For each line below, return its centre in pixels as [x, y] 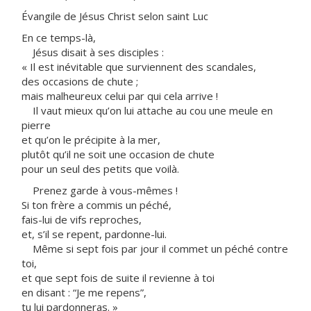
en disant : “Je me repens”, [84, 292]
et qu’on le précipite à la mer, [91, 140]
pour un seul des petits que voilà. [100, 169]
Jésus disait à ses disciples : [93, 52]
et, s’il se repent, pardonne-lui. [94, 234]
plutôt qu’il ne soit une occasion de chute [118, 154]
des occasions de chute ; [80, 81]
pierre [36, 125]
